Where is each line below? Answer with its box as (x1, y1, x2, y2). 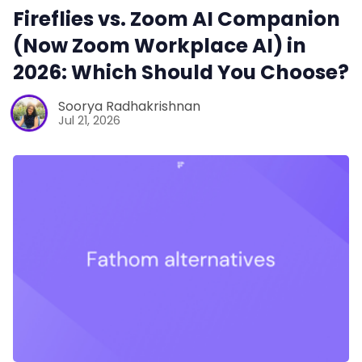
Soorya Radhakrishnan (58, 97, 200, 116)
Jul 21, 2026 (58, 112, 120, 129)
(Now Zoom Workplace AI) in (13, 31, 306, 60)
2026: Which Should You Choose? (13, 57, 349, 86)
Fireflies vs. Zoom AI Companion (13, 4, 340, 33)
